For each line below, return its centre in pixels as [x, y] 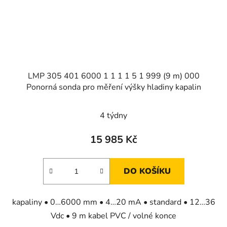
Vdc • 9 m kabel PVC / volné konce [113, 216]
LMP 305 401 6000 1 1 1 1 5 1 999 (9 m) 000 [113, 76]
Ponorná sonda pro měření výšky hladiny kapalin [113, 87]
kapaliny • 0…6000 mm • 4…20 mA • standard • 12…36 [113, 202]
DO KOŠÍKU [147, 171]
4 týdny [113, 115]
